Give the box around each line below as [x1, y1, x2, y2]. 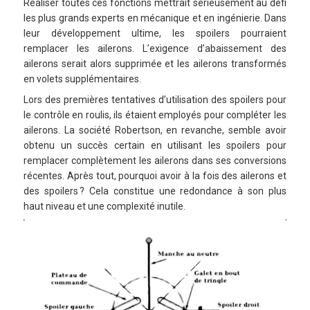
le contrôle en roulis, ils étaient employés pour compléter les [24, 109, 286, 120]
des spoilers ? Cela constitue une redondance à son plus [24, 185, 286, 197]
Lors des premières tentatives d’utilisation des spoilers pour [24, 93, 286, 105]
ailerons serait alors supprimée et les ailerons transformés [24, 57, 286, 69]
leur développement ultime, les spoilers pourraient [24, 27, 286, 39]
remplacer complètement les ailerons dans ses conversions [24, 154, 286, 166]
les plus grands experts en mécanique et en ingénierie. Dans [24, 12, 286, 24]
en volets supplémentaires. [24, 73, 141, 84]
